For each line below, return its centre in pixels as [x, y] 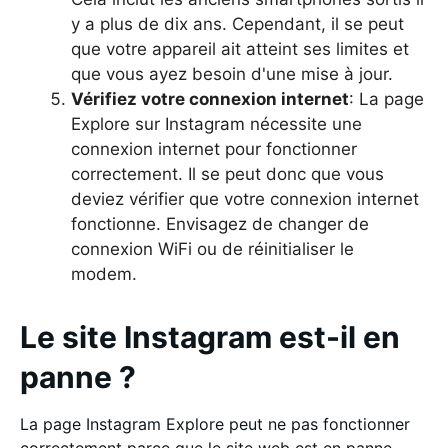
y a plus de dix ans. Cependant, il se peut [237, 23]
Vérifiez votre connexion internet [210, 98]
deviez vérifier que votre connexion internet [245, 198]
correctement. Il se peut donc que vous [227, 173]
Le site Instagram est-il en [210, 336]
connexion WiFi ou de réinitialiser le [212, 248]
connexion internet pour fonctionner [214, 148]
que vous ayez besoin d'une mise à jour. [234, 73]
